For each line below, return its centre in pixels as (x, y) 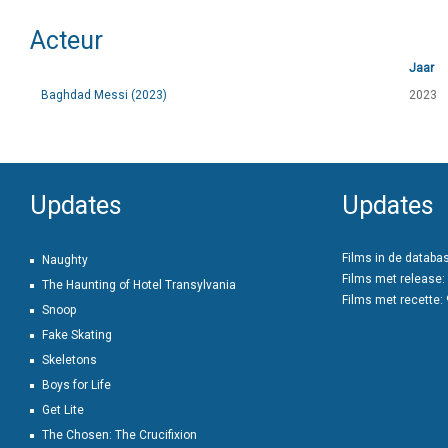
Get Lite (63, 410)
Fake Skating (77, 335)
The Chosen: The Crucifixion (119, 435)
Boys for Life (76, 385)
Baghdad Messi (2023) (104, 95)
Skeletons (69, 360)
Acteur (66, 40)
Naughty (65, 260)
